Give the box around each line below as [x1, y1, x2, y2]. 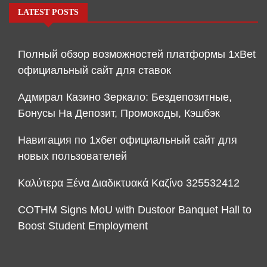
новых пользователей [18, 150, 127, 162]
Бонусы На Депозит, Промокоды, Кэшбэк [18, 107, 220, 119]
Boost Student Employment [18, 219, 148, 232]
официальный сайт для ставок [18, 64, 171, 76]
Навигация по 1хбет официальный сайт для [18, 133, 237, 146]
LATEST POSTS [18, 7, 79, 17]
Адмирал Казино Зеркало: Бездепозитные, [18, 91, 232, 103]
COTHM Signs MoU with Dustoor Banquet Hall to [18, 203, 252, 216]
